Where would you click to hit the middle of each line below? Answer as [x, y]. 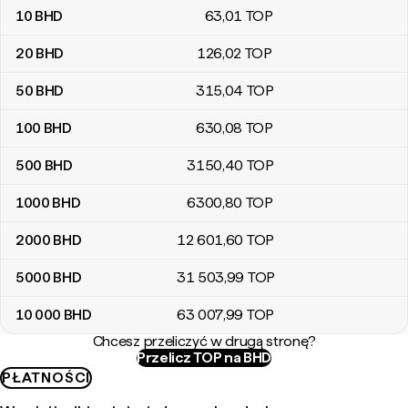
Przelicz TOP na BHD [204, 357]
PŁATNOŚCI [46, 377]
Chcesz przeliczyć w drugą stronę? [204, 341]
